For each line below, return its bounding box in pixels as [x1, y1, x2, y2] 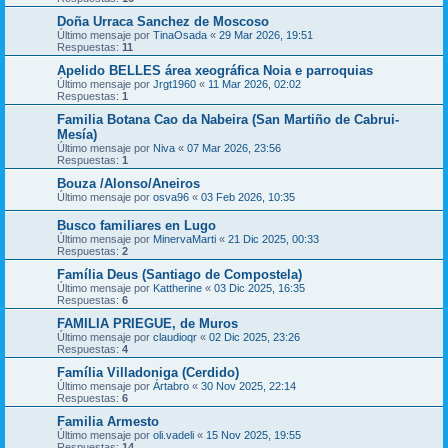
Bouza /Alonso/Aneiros [57, 176, 200, 191]
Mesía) [57, 127, 97, 142]
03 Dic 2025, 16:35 [214, 282, 305, 294]
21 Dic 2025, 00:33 [228, 233, 319, 245]
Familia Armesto [57, 414, 159, 429]
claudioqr [153, 331, 197, 343]
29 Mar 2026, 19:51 [219, 29, 313, 41]
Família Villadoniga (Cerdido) [57, 365, 239, 380]
